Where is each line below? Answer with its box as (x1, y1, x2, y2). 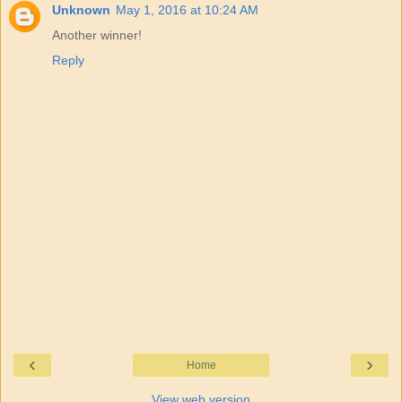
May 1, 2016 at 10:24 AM (116, 2, 258, 17)
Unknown (52, 2, 110, 17)
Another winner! (52, 27, 142, 42)
